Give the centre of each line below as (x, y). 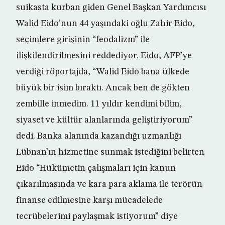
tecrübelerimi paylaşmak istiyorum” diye (97, 217)
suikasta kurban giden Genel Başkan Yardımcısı (111, 8)
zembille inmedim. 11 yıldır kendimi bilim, (99, 104)
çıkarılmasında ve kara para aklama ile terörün (109, 185)
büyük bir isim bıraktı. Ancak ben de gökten (103, 88)
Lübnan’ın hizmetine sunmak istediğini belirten (110, 152)
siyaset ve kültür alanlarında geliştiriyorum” (104, 120)
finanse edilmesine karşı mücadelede (89, 201)
